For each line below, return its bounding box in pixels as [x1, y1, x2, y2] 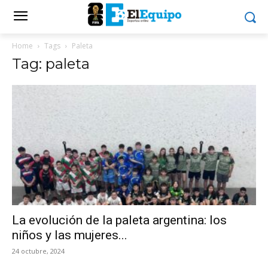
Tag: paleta [12, 55, 90, 72]
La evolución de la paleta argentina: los [12, 213, 227, 228]
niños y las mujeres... [12, 228, 127, 243]
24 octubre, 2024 [12, 246, 65, 256]
